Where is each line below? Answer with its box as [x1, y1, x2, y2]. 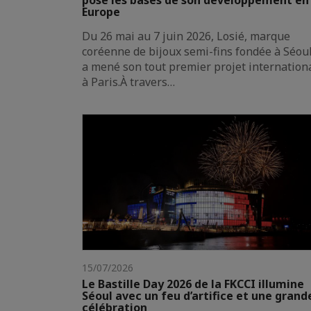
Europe [82, 4, 120, 20]
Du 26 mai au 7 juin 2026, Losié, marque [82, 28, 290, 44]
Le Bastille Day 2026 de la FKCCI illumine [82, 276, 304, 292]
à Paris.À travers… [82, 74, 175, 90]
